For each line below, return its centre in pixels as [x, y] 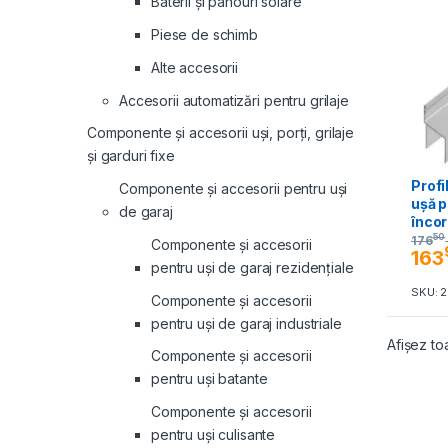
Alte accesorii [195, 67]
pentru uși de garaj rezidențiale [252, 267]
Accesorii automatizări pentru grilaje [234, 100]
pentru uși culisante [213, 435]
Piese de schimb [204, 34]
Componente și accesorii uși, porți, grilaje [220, 133]
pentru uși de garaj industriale [246, 323]
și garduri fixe [131, 156]
